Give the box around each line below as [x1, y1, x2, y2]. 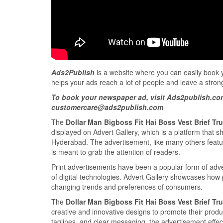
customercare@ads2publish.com [51, 102, 163, 112]
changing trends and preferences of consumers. [51, 182, 203, 192]
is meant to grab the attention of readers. [51, 147, 180, 157]
